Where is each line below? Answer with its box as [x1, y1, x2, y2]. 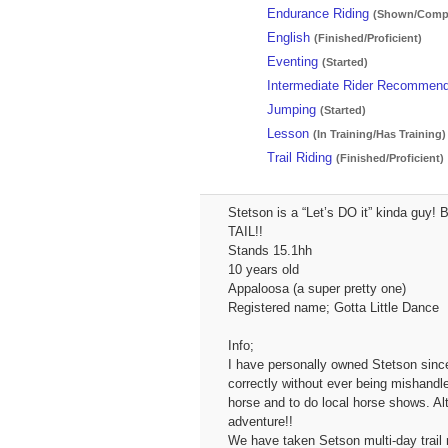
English [267, 30, 311, 46]
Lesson [267, 126, 310, 142]
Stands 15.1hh [227, 243, 312, 259]
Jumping [267, 102, 317, 118]
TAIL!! [227, 224, 263, 240]
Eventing [267, 54, 319, 70]
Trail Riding [267, 150, 333, 166]
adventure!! [227, 414, 293, 430]
